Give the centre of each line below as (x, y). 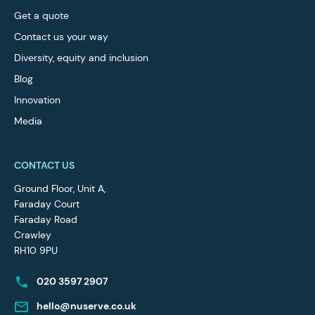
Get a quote (41, 15)
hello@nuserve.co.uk (86, 306)
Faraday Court (47, 204)
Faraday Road (46, 219)
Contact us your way (61, 36)
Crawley (33, 234)
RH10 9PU (36, 250)
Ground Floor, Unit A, (60, 188)
